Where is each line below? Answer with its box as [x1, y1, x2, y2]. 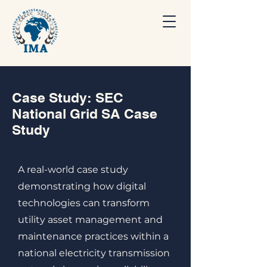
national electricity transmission [18, 247, 170, 259]
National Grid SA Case [12, 105, 157, 122]
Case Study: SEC [12, 89, 123, 105]
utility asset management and [18, 214, 163, 225]
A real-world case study [18, 164, 128, 175]
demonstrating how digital [18, 181, 146, 192]
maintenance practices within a [18, 231, 169, 242]
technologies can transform [18, 197, 150, 209]
